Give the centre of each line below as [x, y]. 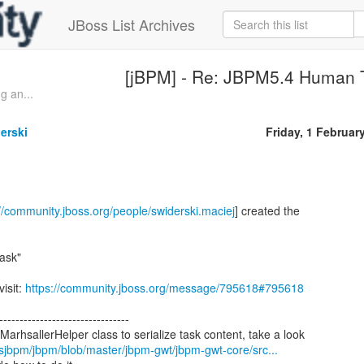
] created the [267, 210]
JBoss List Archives [132, 24]
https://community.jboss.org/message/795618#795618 [165, 288]
